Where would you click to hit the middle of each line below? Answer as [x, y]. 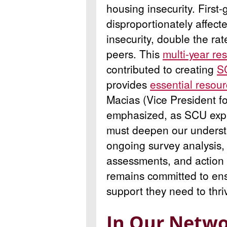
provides [128, 84]
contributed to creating [162, 69]
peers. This [135, 53]
